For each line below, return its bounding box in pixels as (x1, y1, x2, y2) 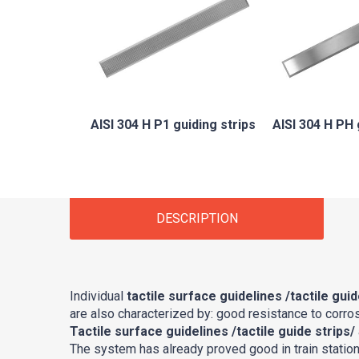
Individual (70, 288, 123, 304)
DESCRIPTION (155, 210, 238, 226)
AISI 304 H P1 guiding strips (91, 116, 256, 132)
